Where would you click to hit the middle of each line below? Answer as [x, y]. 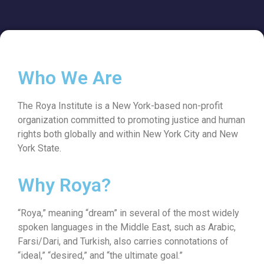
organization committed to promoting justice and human [131, 120]
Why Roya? [64, 185]
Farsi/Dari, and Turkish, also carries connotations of [123, 242]
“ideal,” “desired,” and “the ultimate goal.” [100, 256]
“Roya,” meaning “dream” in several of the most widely [128, 213]
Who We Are [70, 78]
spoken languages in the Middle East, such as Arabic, [127, 227]
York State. [39, 148]
